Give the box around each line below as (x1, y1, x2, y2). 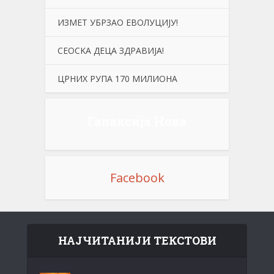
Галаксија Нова (87, 113, 187, 129)
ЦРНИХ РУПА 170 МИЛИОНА (57, 72, 177, 84)
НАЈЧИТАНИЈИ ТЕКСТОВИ (57, 232, 217, 248)
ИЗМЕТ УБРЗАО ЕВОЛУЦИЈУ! (57, 16, 178, 28)
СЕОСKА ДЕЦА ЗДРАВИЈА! (57, 44, 164, 56)
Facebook (109, 169, 165, 186)
